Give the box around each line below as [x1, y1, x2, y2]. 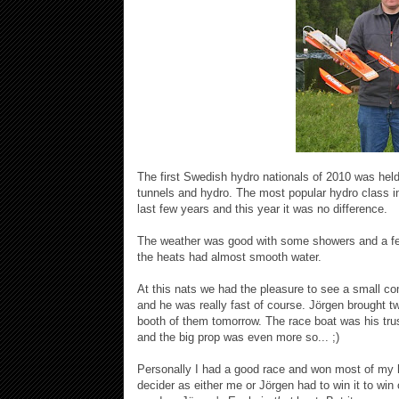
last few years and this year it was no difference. [137, 201, 387, 216]
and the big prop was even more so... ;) [137, 330, 339, 344]
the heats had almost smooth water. [137, 249, 322, 264]
